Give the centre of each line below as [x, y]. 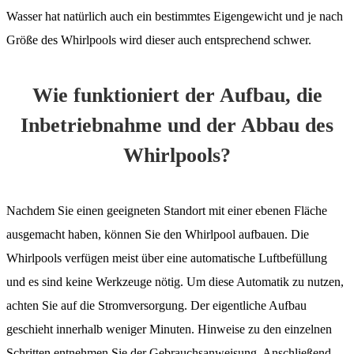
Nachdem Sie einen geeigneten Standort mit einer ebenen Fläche [167, 210]
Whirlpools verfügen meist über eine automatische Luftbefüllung [167, 258]
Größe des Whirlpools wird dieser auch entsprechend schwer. [159, 40]
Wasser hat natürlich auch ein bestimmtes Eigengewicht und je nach [175, 16]
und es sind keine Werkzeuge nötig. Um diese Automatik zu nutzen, [175, 281]
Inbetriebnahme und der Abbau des [177, 125]
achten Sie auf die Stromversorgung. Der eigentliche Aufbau [156, 305]
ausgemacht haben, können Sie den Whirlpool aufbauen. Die [158, 234]
